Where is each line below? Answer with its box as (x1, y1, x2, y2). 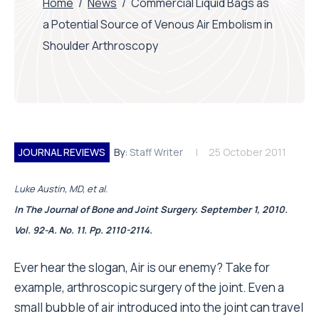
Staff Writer (130, 145, 183, 159)
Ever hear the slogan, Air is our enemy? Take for (14, 259, 270, 276)
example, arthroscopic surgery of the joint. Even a (14, 279, 284, 296)
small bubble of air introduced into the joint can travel (14, 299, 303, 315)
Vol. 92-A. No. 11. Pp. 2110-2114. (14, 224, 152, 236)
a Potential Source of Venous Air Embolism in (43, 16, 273, 32)
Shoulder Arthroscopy (43, 38, 158, 53)
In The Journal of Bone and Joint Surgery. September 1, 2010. (14, 203, 288, 216)
